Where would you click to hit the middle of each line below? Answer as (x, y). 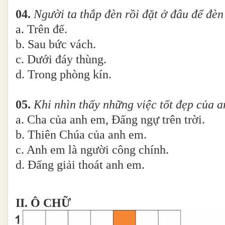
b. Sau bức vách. (56, 44)
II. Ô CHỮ (45, 203)
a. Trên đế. (99, 29)
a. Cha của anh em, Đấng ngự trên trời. (110, 120)
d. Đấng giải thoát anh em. (80, 165)
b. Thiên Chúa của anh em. (81, 135)
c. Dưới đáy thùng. (102, 60)
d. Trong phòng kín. (64, 75)
